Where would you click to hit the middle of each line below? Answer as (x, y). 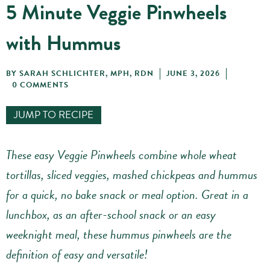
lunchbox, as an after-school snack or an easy (111, 214)
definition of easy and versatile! (77, 254)
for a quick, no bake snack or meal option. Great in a (127, 194)
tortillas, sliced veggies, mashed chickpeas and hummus (132, 174)
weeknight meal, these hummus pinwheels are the (119, 234)
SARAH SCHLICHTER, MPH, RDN (86, 73)
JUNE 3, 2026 (193, 73)
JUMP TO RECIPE (54, 115)
